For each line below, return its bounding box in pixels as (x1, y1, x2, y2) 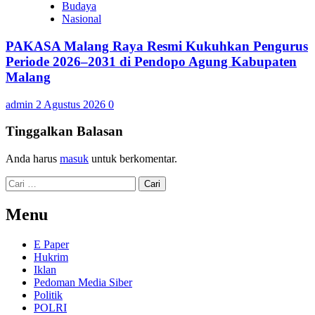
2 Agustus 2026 (36, 98, 108, 110)
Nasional (62, 13, 101, 25)
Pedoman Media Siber (34, 276, 132, 288)
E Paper (34, 238, 69, 250)
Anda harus (6, 153, 60, 165)
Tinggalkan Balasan (6, 124, 123, 139)
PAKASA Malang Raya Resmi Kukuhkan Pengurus (6, 38, 308, 53)
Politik (34, 288, 63, 301)
